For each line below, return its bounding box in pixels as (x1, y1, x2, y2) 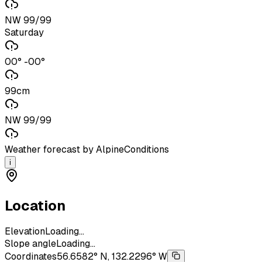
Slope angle (5, 238, 56, 250)
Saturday (5, 26, 44, 38)
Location (5, 197, 65, 213)
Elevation (5, 226, 45, 237)
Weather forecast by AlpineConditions (5, 143, 169, 155)
